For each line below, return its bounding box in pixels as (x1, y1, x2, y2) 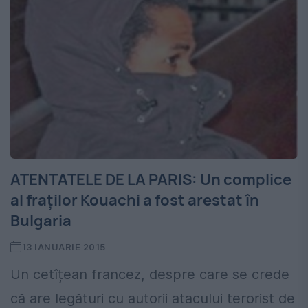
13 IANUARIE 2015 (21, 241, 106, 253)
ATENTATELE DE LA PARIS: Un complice (10, 169, 291, 190)
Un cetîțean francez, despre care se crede (10, 266, 289, 283)
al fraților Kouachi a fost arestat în (10, 190, 259, 211)
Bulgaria (10, 210, 71, 232)
